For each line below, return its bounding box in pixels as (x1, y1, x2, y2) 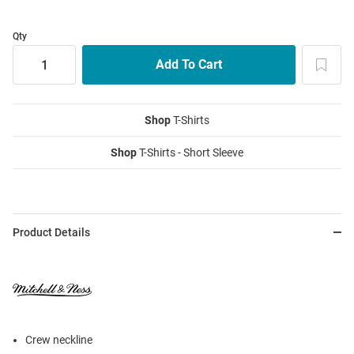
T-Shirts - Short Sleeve (137, 146, 243, 160)
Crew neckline (25, 333, 92, 347)
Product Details (13, 226, 90, 239)
